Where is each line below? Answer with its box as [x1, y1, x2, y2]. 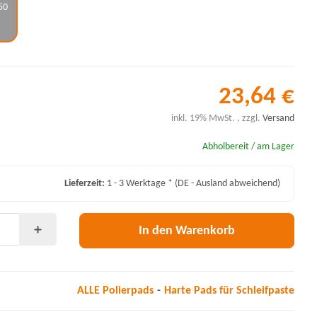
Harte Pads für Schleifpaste [163, 285, 294, 297]
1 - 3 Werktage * [106, 179, 175, 189]
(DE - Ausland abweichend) [174, 179, 280, 189]
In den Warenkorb [139, 224, 235, 237]
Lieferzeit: [64, 179, 107, 189]
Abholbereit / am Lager [202, 142, 294, 152]
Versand [263, 114, 294, 124]
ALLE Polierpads [76, 285, 154, 297]
